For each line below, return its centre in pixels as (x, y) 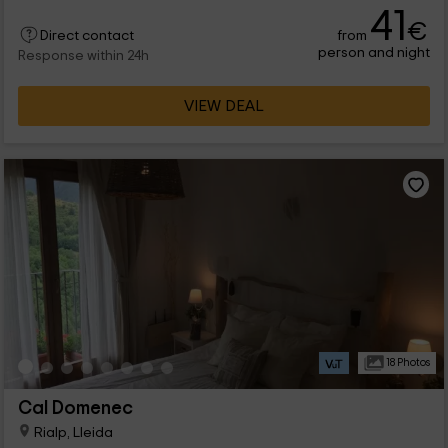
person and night (374, 53)
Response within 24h (83, 56)
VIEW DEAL (224, 106)
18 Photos (406, 363)
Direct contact (86, 36)
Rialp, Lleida (71, 432)
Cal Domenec (75, 409)
